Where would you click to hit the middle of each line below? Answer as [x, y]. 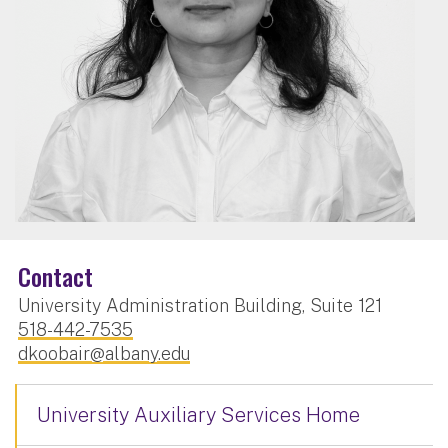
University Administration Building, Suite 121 [200, 305]
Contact [55, 275]
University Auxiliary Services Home [198, 414]
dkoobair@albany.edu [104, 353]
